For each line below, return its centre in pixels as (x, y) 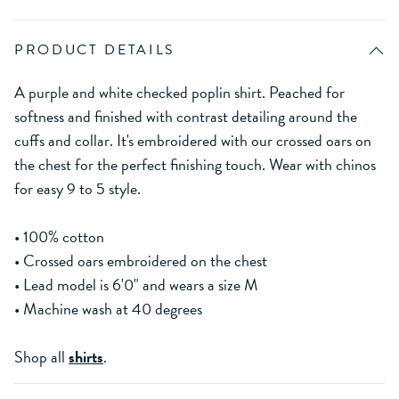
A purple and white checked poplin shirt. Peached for (179, 92)
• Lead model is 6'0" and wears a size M (136, 284)
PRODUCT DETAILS (95, 49)
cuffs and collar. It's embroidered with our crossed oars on (193, 140)
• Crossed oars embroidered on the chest (141, 260)
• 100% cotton (59, 236)
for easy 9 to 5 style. (77, 188)
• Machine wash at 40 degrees (108, 308)
